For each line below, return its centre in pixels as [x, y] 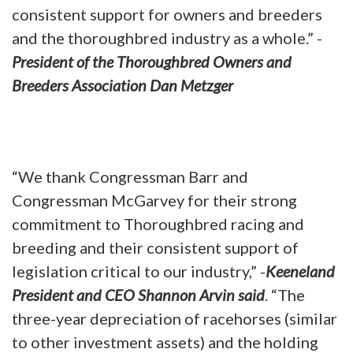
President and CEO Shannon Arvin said [138, 294]
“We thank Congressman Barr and [130, 176]
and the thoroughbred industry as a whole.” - [167, 37]
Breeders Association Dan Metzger [123, 85]
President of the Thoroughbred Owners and [152, 61]
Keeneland [300, 271]
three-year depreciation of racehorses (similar [175, 318]
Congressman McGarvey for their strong [154, 200]
